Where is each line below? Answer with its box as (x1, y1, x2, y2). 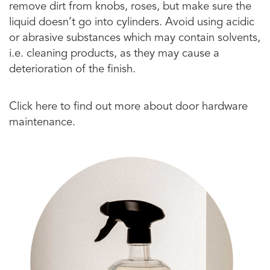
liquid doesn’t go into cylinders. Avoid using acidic (9, 16, 254, 28)
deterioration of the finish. (9, 63, 136, 75)
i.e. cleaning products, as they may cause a (9, 48, 219, 60)
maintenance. (9, 116, 75, 128)
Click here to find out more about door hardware (9, 101, 248, 113)
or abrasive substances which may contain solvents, (9, 32, 260, 44)
